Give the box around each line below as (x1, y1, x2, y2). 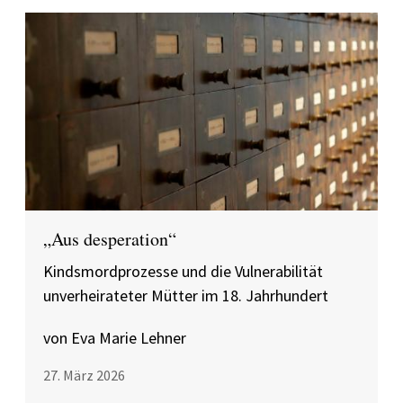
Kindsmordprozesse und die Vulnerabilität (43, 261, 323, 282)
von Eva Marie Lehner (43, 327, 186, 348)
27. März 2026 (43, 366, 125, 384)
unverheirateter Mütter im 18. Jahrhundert (43, 285, 328, 306)
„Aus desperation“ (43, 227, 176, 251)
